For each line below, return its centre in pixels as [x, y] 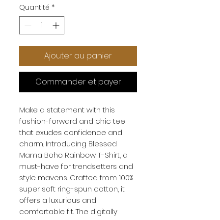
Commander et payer [78, 82]
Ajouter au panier [78, 56]
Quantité [34, 7]
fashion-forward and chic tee [72, 121]
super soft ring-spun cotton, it [72, 189]
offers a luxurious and [58, 200]
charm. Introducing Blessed [68, 144]
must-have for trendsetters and [76, 166]
